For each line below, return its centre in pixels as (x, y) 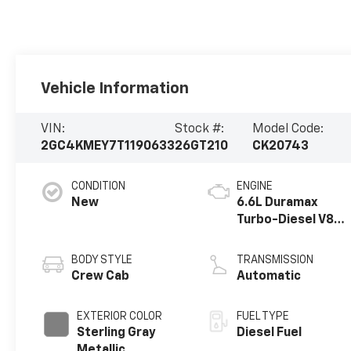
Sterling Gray (117, 333)
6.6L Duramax (278, 203)
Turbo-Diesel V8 (286, 221)
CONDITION (99, 187)
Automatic (269, 277)
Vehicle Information (115, 89)
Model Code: (288, 130)
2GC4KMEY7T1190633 (108, 147)
